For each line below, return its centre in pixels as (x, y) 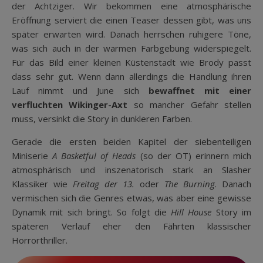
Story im (232, 212)
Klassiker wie (42, 183)
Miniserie (32, 155)
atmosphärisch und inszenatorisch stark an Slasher (131, 169)
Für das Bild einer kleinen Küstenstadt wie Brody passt (131, 62)
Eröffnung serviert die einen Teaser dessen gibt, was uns (131, 20)
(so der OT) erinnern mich (196, 155)
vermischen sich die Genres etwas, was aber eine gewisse (131, 198)
